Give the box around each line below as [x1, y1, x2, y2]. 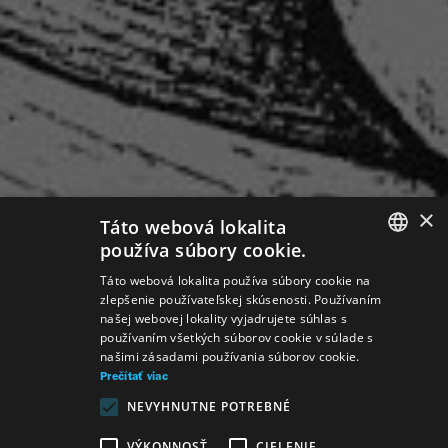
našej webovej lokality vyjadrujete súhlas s [100, 310, 347, 327]
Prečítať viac [100, 372, 168, 382]
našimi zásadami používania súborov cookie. [100, 348, 360, 365]
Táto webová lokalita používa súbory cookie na [100, 272, 371, 289]
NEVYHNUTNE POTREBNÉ [127, 398, 291, 415]
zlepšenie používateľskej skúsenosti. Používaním [100, 291, 382, 308]
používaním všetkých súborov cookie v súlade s [100, 329, 374, 346]
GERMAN [369, 306, 418, 321]
